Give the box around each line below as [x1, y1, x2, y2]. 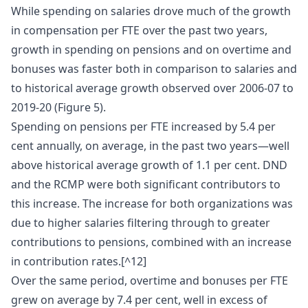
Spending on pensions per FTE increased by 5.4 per [11, 119, 276, 135]
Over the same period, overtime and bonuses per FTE [11, 273, 288, 289]
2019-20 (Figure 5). [11, 100, 106, 115]
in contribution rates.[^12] [11, 254, 146, 269]
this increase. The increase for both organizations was [11, 196, 293, 212]
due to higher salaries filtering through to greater [11, 215, 270, 231]
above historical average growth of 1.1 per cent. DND [11, 157, 287, 173]
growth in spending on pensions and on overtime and [11, 42, 291, 58]
